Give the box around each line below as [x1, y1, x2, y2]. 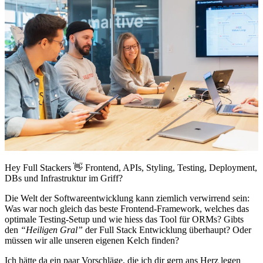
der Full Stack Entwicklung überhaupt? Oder [83, 225, 251, 235]
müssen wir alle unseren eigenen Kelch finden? [5, 235, 179, 246]
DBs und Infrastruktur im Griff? [5, 173, 123, 184]
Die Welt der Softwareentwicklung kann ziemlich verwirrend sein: [5, 193, 249, 204]
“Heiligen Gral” [21, 225, 83, 235]
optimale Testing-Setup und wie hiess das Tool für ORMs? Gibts [5, 214, 244, 225]
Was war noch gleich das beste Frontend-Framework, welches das [5, 204, 249, 214]
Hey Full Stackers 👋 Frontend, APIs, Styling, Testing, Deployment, [5, 163, 257, 173]
